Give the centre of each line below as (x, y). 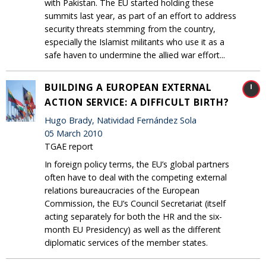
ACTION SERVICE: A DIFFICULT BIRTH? (137, 102)
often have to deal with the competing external (136, 177)
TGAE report (69, 147)
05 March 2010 (73, 134)
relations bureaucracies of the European (122, 190)
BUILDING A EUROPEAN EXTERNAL (129, 87)
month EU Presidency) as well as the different (133, 229)
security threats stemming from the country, (130, 28)
